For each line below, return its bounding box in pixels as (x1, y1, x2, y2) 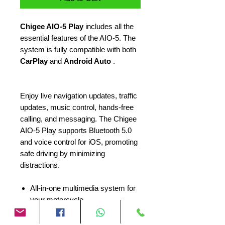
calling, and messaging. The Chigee (20, 115, 137, 123)
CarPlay (20, 57, 48, 65)
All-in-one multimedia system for (30, 184, 136, 192)
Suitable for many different (30, 207, 116, 215)
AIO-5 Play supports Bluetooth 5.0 (20, 126, 132, 135)
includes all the (83, 22, 134, 31)
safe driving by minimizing (20, 149, 105, 158)
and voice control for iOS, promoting (20, 138, 138, 146)
